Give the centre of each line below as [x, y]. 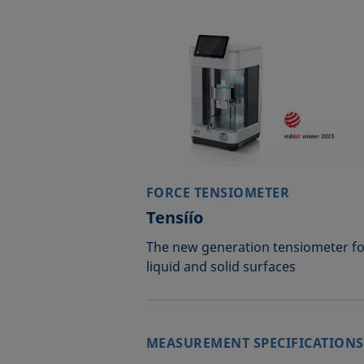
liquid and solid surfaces [221, 266]
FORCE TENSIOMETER [218, 193]
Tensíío [174, 217]
